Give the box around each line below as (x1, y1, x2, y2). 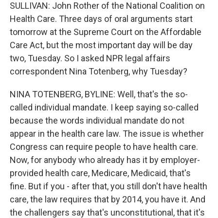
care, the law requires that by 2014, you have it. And (10, 194, 205, 204)
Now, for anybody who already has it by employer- (10, 155, 200, 165)
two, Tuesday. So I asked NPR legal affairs (10, 53, 170, 63)
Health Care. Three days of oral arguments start (10, 14, 193, 24)
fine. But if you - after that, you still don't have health (10, 181, 207, 191)
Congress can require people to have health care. (10, 142, 198, 152)
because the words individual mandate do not (10, 115, 184, 126)
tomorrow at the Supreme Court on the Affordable (10, 27, 201, 37)
